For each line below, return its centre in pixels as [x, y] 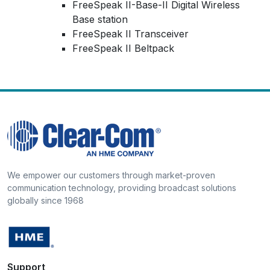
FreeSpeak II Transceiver [130, 33]
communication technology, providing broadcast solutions [122, 187]
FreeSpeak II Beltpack [125, 48]
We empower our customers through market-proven [111, 175]
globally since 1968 [46, 200]
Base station [100, 19]
